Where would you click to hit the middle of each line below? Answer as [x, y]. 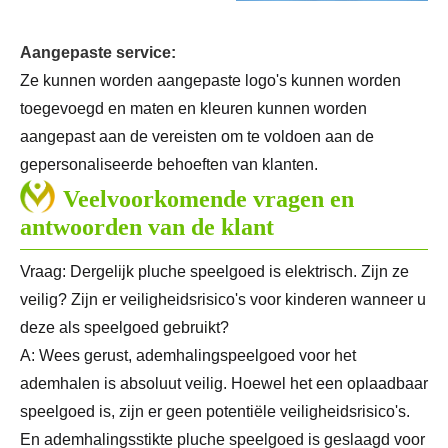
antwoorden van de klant [147, 227]
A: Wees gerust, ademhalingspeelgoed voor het [188, 356]
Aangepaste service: [98, 53]
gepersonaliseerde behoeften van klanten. [169, 165]
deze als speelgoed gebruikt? [124, 328]
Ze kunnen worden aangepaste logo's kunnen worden [210, 81]
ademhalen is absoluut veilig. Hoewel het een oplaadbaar [224, 384]
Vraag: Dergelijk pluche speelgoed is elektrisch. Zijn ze [214, 272]
